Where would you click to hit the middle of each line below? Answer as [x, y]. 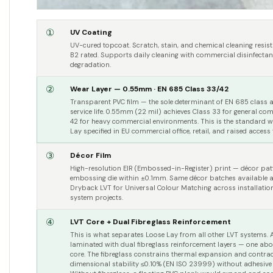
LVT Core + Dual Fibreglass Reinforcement [151, 222]
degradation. [90, 65]
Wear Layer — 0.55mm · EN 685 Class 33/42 [149, 89]
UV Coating [91, 33]
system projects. [97, 198]
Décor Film [90, 156]
